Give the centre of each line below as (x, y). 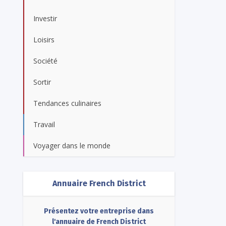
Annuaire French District (99, 183)
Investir (45, 18)
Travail (44, 124)
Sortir (42, 82)
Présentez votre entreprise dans (99, 211)
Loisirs (44, 39)
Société (45, 61)
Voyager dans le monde (72, 145)
